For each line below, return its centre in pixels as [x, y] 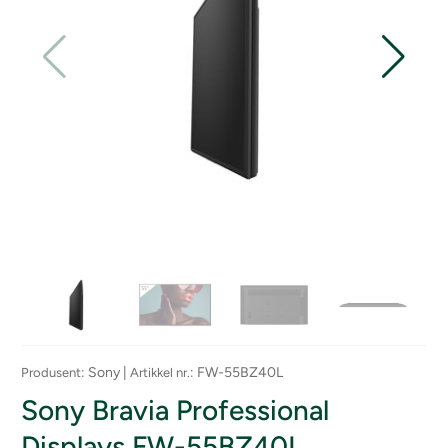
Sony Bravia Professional [175, 410]
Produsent [51, 372]
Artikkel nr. [160, 372]
